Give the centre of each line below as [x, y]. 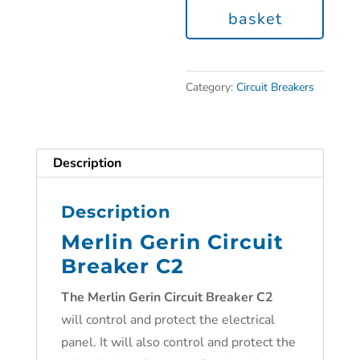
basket [255, 19]
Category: [211, 87]
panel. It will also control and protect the [178, 342]
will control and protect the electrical [168, 320]
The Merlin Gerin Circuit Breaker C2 [167, 297]
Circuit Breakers [276, 87]
